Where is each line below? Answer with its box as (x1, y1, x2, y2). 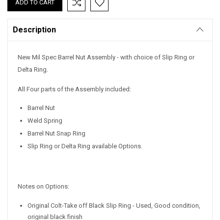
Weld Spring (27, 117, 62, 125)
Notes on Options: (18, 183, 69, 191)
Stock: (7, 1, 26, 9)
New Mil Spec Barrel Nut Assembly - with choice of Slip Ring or (18, 54, 194, 61)
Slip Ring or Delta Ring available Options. (27, 142, 142, 150)
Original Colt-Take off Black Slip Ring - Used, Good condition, (27, 202, 200, 210)
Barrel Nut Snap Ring (27, 130, 85, 137)
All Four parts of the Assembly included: (18, 85, 131, 93)
